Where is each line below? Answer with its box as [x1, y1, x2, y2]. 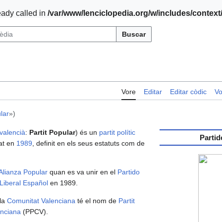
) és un [75, 128, 99, 137]
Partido [117, 168, 140, 176]
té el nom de [75, 197, 118, 205]
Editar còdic [170, 88, 207, 96]
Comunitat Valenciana [7, 197, 75, 205]
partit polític [99, 128, 135, 137]
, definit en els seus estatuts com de [32, 139, 145, 148]
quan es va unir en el [48, 168, 117, 176]
